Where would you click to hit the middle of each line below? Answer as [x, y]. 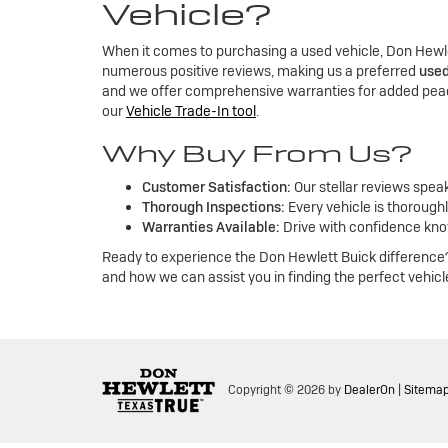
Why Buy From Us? [257, 153]
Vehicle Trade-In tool [191, 111]
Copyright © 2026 [278, 390]
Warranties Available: [211, 227]
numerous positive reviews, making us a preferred [260, 71]
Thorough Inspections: [213, 207]
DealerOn [369, 390]
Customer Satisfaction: [216, 187]
